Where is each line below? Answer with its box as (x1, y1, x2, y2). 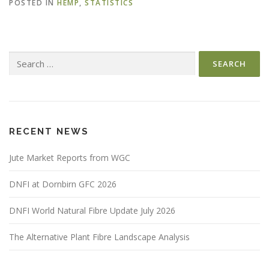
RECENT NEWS (9, 125, 89, 137)
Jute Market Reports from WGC (9, 151, 130, 163)
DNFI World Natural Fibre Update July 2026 (9, 204, 175, 216)
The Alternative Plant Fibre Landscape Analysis (9, 231, 190, 243)
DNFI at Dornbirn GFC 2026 (9, 178, 116, 190)
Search (8, 51, 32, 62)
